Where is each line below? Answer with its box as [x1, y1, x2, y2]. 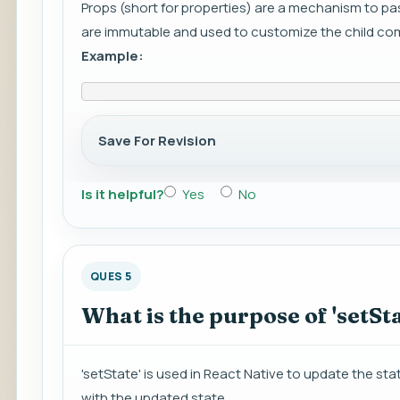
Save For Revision [98, 131, 216, 151]
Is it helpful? [81, 185, 164, 204]
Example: [81, 46, 144, 66]
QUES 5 [90, 269, 132, 285]
